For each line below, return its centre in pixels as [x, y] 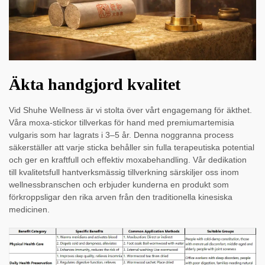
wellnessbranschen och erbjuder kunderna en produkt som [119, 184]
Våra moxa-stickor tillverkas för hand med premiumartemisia [122, 122]
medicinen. [29, 209]
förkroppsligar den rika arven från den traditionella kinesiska [121, 197]
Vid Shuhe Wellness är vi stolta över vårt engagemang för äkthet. [130, 110]
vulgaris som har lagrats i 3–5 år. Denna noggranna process [121, 135]
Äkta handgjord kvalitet [95, 84]
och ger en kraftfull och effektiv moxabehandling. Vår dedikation [128, 159]
